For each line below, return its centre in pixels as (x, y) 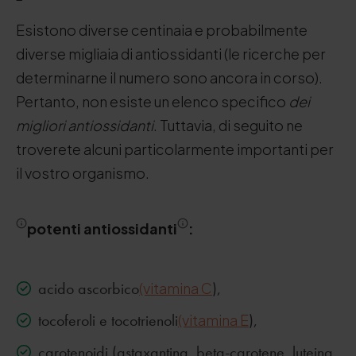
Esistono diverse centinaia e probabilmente (162, 30)
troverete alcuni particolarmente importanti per (175, 149)
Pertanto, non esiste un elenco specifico (152, 101)
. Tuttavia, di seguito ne (228, 125)
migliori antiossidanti (85, 125)
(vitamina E (213, 320)
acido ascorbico (89, 288)
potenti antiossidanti (102, 228)
